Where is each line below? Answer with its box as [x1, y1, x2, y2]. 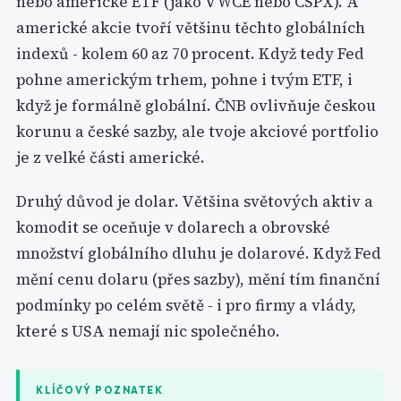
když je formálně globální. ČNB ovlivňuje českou [16, 95, 376, 116]
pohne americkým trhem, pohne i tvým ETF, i [16, 69, 353, 90]
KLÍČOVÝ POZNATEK [36, 384, 163, 397]
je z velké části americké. [16, 147, 205, 168]
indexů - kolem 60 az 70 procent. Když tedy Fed [16, 43, 364, 64]
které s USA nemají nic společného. [16, 320, 280, 342]
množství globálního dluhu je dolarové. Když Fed [16, 243, 381, 264]
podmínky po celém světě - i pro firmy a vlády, [16, 294, 356, 316]
